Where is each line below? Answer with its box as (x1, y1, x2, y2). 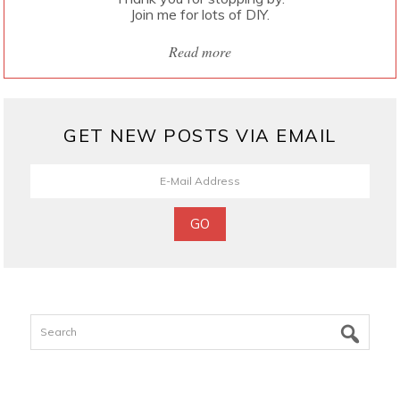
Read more (169, 42, 231, 62)
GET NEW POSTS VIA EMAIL (63, 124, 337, 147)
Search (29, 312, 70, 331)
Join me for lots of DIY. (130, 5, 270, 24)
